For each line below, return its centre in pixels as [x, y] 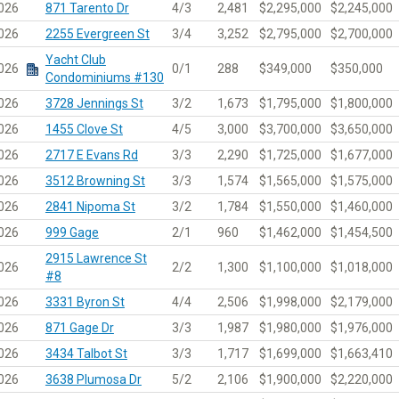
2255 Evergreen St [97, 33]
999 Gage [72, 232]
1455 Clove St [84, 129]
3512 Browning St [95, 180]
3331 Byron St [85, 301]
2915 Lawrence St [96, 258]
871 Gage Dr [79, 327]
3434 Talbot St [86, 353]
